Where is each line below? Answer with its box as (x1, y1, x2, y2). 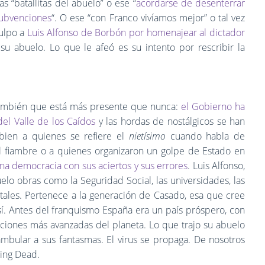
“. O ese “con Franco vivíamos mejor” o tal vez (51, 11, 245, 24)
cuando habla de (165, 129, 245, 143)
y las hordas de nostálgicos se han (95, 114, 245, 128)
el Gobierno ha (181, 99, 245, 113)
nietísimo (128, 129, 166, 143)
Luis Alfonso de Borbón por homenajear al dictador (27, 25, 245, 39)
